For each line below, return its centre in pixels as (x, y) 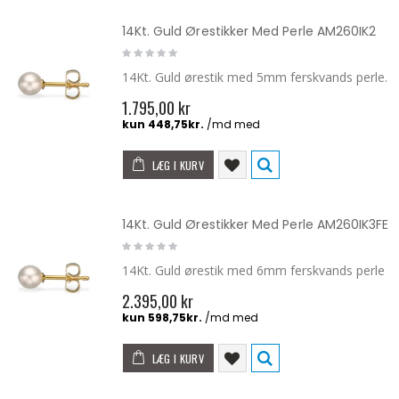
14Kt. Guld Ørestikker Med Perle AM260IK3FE (255, 224)
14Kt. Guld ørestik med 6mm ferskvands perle (253, 270)
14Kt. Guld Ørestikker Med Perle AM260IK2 (249, 31)
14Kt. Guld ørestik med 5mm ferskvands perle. (254, 77)
